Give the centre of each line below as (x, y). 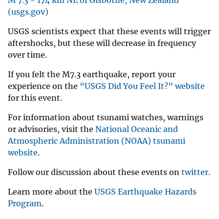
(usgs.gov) (28, 11)
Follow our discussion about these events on (95, 172)
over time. (27, 55)
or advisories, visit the (52, 129)
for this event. (35, 98)
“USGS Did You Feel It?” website (142, 86)
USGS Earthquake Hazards (145, 191)
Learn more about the (51, 191)
